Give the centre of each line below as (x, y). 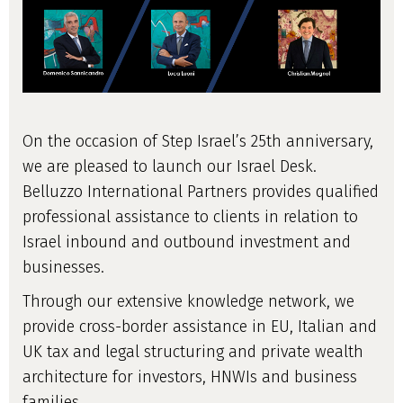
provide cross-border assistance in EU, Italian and (200, 326)
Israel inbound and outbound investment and (187, 242)
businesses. (63, 267)
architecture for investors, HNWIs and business (190, 376)
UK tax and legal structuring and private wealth (193, 351)
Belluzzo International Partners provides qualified (201, 191)
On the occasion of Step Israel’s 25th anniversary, (198, 141)
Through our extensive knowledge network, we (188, 301)
